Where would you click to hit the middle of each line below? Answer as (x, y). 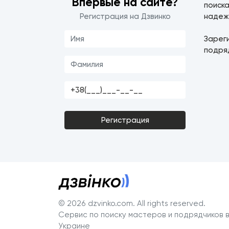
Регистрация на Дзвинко (125, 16)
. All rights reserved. (169, 204)
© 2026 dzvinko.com (96, 204)
